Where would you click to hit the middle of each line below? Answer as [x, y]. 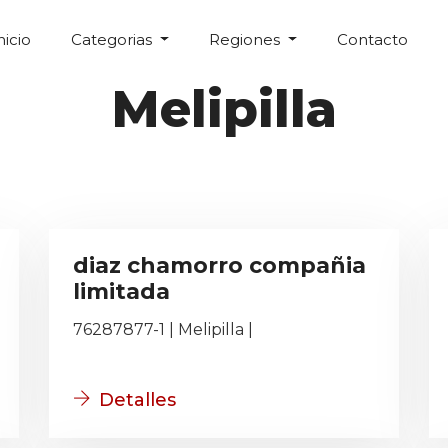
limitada [121, 291]
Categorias [114, 39]
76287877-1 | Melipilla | [163, 329]
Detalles [137, 400]
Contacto [372, 39]
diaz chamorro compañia [219, 265]
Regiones [246, 39]
